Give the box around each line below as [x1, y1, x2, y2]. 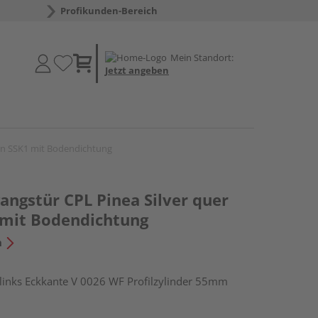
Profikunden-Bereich [60, 4, 158, 17]
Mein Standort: [170, 50, 234, 64]
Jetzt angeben [105, 63, 169, 77]
